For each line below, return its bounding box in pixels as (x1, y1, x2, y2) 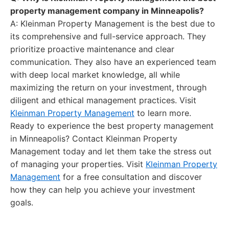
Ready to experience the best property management (10, 121, 214, 131)
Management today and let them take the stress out (10, 146, 212, 156)
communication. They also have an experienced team (10, 57, 216, 67)
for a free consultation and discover (60, 172, 202, 182)
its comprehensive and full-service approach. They (10, 31, 206, 41)
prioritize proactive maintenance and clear (10, 44, 174, 54)
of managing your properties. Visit (10, 159, 146, 169)
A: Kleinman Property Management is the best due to (10, 18, 215, 29)
